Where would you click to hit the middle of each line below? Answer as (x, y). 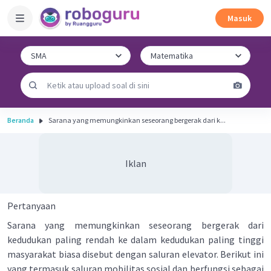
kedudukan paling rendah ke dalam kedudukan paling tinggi (135, 240)
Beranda (21, 120)
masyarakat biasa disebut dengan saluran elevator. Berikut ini (135, 254)
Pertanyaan (31, 206)
